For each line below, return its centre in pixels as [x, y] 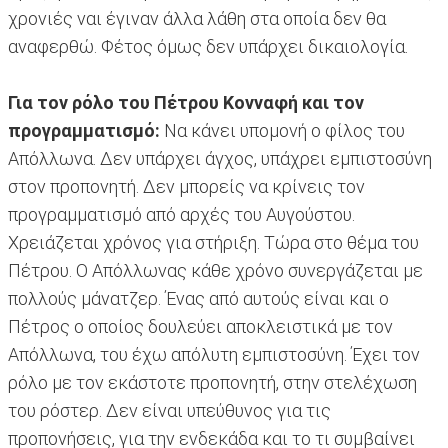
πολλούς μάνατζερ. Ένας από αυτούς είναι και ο [198, 299]
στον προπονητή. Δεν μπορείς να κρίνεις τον [186, 187]
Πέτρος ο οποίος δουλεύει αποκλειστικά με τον [200, 327]
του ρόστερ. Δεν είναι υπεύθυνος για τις [169, 411]
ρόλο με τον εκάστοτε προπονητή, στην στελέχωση [212, 383]
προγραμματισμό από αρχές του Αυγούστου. [181, 215]
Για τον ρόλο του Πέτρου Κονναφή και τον [186, 103]
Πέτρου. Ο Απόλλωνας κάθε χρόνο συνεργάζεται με [215, 271]
